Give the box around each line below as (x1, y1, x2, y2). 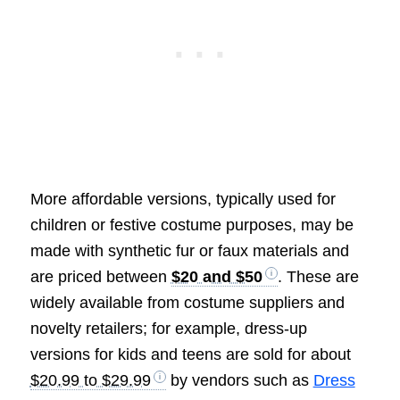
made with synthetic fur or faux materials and (29, 242, 349, 261)
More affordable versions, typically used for (29, 190, 336, 209)
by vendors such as (165, 371, 313, 390)
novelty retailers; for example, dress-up (29, 320, 307, 338)
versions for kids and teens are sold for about (29, 346, 351, 364)
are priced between (29, 268, 171, 287)
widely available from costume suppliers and (29, 294, 345, 312)
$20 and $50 (171, 268, 262, 287)
